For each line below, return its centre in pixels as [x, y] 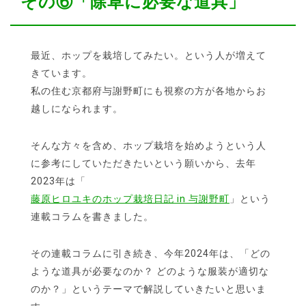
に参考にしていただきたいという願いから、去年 [143, 164]
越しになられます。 [77, 109]
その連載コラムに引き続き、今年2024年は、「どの [151, 254]
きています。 [61, 73]
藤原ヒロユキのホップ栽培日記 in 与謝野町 [130, 199]
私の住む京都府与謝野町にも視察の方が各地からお [149, 91]
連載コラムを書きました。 [92, 217]
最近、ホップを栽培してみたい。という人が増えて [149, 56]
